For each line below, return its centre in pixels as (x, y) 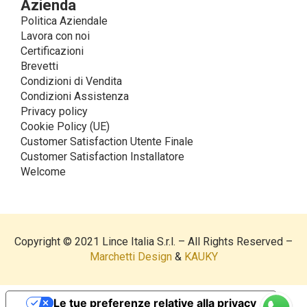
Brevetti (39, 66)
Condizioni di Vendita (71, 81)
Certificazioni (52, 51)
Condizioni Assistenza (75, 96)
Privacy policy (54, 111)
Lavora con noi (55, 36)
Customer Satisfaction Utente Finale (107, 142)
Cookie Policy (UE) (65, 126)
